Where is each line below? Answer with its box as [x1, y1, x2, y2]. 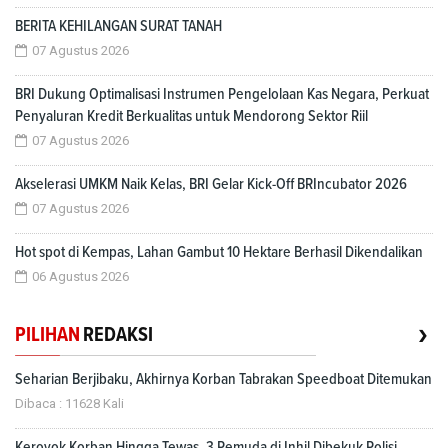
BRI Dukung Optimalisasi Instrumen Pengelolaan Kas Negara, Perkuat [15, 85, 429, 102]
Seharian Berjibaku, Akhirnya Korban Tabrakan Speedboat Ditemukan [15, 370, 432, 387]
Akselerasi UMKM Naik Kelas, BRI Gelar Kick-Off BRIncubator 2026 [15, 175, 407, 192]
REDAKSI [83, 324, 153, 345]
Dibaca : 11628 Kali [15, 395, 124, 411]
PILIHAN [15, 324, 80, 345]
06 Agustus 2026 [32, 268, 129, 284]
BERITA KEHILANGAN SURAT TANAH [15, 17, 222, 34]
